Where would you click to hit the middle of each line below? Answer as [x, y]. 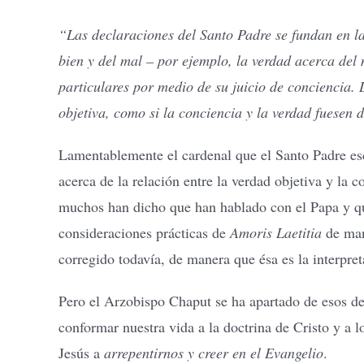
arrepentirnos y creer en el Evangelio [214, 353]
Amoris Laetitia [276, 232]
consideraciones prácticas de [144, 232]
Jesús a [81, 353]
